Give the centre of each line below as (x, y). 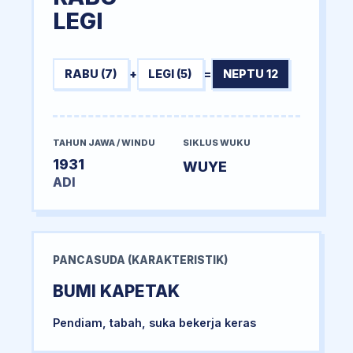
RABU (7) (91, 74)
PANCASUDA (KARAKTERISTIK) (140, 260)
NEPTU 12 (250, 74)
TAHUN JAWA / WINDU (104, 142)
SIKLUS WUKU (217, 142)
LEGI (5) (171, 74)
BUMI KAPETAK (116, 291)
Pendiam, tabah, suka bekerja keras (154, 322)
